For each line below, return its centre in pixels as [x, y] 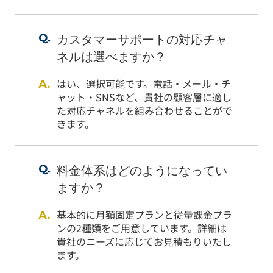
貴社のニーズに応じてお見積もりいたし [144, 241]
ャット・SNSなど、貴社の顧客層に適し [144, 97]
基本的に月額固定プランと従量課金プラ [144, 214]
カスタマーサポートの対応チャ [142, 40]
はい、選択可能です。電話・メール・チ [144, 83]
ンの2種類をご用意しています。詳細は [142, 228]
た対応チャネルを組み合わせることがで [144, 110]
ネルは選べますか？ [112, 57]
